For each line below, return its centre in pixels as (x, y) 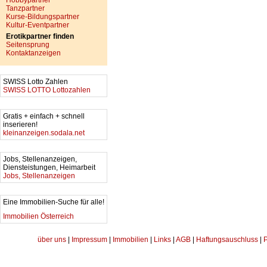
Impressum (89, 240)
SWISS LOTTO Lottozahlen (47, 90)
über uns (52, 240)
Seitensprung (28, 45)
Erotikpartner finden (40, 36)
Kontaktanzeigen (33, 53)
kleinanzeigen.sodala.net (44, 133)
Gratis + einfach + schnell (44, 116)
